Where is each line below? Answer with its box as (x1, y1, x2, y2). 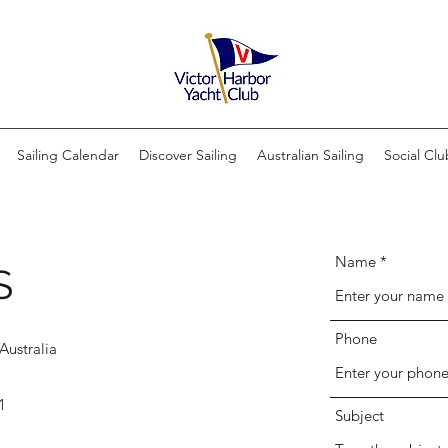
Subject (335, 406, 384, 425)
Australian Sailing (257, 146, 364, 164)
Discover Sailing (139, 146, 237, 164)
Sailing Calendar (17, 146, 119, 164)
